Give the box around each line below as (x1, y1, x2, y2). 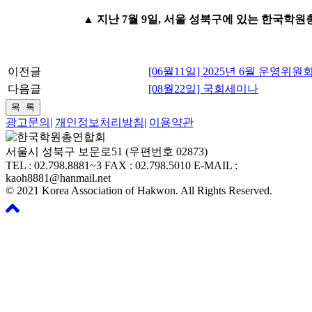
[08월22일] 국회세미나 (148, 83, 258, 95)
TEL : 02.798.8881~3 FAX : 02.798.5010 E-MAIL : (6, 159, 237, 172)
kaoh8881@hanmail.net (6, 172, 111, 185)
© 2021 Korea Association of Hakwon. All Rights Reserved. (6, 185, 272, 197)
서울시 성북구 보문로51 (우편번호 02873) (6, 146, 208, 158)
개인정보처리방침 (55, 116, 144, 129)
